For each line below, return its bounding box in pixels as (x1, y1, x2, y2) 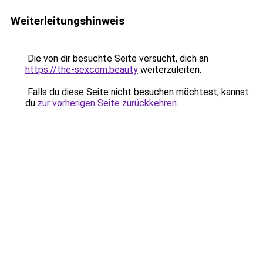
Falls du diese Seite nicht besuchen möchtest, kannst (25, 86, 249, 97)
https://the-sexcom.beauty (25, 64, 138, 75)
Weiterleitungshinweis (11, 14, 124, 28)
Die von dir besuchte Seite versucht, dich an (25, 53, 208, 64)
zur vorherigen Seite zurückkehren (38, 97, 177, 109)
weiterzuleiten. (138, 64, 201, 75)
